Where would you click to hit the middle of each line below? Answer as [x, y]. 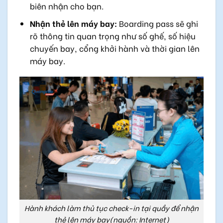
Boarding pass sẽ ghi [157, 23]
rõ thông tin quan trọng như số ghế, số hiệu [112, 35]
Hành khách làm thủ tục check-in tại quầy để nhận [111, 208]
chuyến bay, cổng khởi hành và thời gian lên [114, 48]
